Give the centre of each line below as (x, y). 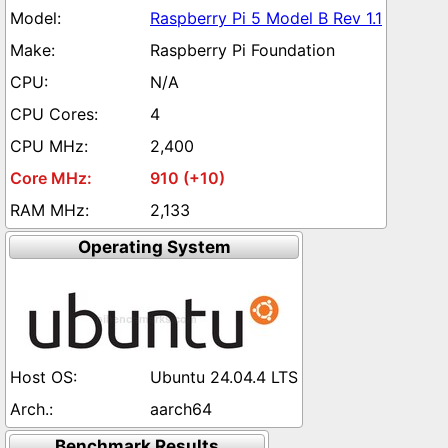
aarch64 (181, 409)
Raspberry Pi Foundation (242, 50)
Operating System (154, 247)
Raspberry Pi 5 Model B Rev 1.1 (266, 18)
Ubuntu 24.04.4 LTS (224, 377)
